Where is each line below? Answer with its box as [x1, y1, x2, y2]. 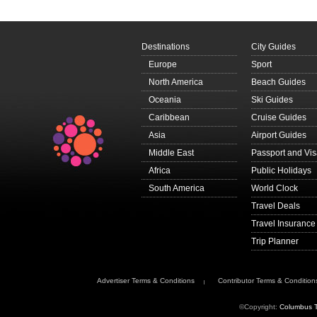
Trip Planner [251, 236, 299, 247]
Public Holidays [251, 166, 311, 176]
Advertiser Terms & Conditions [97, 277, 195, 285]
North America [149, 77, 203, 88]
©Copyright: [238, 303, 279, 311]
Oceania [149, 95, 181, 105]
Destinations [142, 42, 190, 52]
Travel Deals [251, 201, 300, 212]
